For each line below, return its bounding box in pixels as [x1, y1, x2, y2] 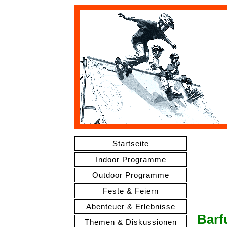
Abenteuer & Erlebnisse [86, 202, 175, 211]
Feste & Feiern [103, 186, 159, 195]
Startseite [112, 139, 149, 148]
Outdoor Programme [92, 171, 169, 179]
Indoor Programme [95, 155, 166, 164]
